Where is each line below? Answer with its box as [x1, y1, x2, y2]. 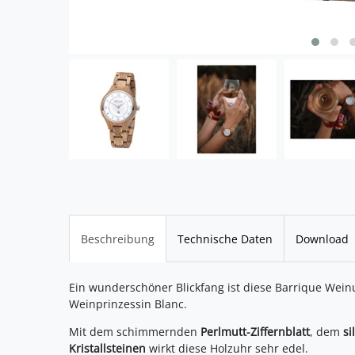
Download [296, 231, 349, 246]
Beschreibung [81, 231, 155, 246]
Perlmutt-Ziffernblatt [200, 323, 310, 339]
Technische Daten [177, 231, 273, 246]
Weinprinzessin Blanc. [69, 296, 187, 311]
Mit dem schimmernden [69, 323, 200, 339]
